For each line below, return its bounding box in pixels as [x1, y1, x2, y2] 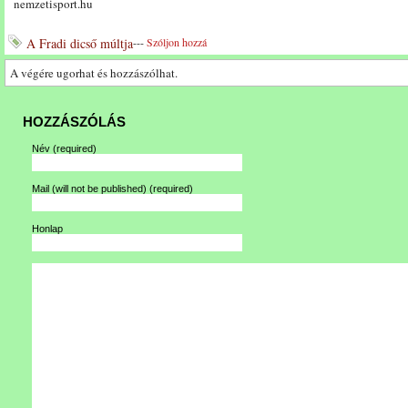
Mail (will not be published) [32, 183, 149, 195]
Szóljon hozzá [147, 35, 207, 49]
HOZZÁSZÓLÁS [23, 114, 126, 130]
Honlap [32, 223, 63, 235]
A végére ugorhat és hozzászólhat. [10, 65, 178, 81]
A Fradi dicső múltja [26, 35, 133, 52]
